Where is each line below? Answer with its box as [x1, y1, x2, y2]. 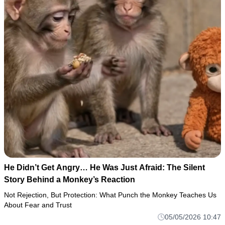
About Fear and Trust [4, 201, 72, 209]
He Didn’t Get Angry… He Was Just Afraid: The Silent [4, 163, 205, 172]
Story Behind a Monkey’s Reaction [4, 175, 135, 184]
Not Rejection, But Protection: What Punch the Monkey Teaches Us [4, 191, 216, 199]
